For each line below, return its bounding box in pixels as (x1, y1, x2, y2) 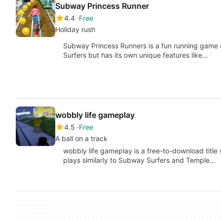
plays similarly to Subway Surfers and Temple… (63, 156, 216, 164)
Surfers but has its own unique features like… (63, 51, 208, 59)
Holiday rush (55, 25, 95, 34)
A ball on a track (55, 134, 108, 143)
